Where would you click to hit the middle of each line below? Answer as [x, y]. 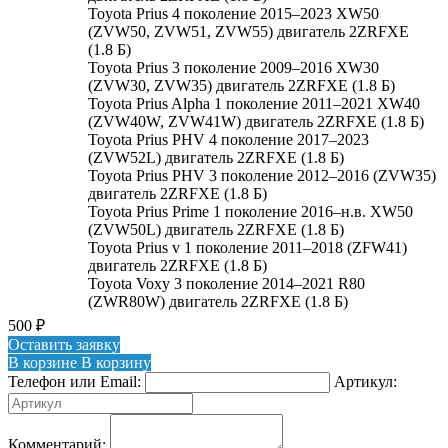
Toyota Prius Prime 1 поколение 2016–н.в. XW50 [250, 211]
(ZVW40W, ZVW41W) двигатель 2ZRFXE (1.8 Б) [256, 121]
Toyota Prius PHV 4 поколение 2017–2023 [228, 139]
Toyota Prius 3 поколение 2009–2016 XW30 [233, 67]
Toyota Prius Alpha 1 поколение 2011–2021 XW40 [254, 103]
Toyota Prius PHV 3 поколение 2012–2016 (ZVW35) [262, 175]
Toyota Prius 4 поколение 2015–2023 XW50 [233, 13]
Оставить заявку [64, 344]
